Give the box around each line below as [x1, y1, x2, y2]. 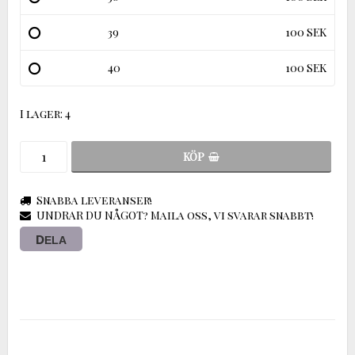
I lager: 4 [20, 105, 71, 121]
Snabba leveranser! [36, 192, 152, 208]
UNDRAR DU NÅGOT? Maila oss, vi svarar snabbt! [36, 207, 314, 223]
